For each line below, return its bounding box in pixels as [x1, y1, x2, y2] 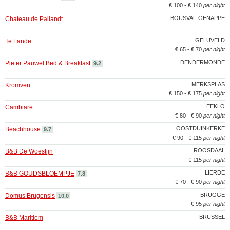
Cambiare [5, 104, 33, 111]
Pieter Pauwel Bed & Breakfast [5, 60, 90, 67]
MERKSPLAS [191, 81, 225, 87]
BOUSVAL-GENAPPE [170, 15, 225, 21]
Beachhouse [5, 126, 41, 133]
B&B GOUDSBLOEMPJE [5, 170, 74, 177]
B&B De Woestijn [5, 148, 53, 155]
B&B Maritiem [5, 214, 43, 221]
